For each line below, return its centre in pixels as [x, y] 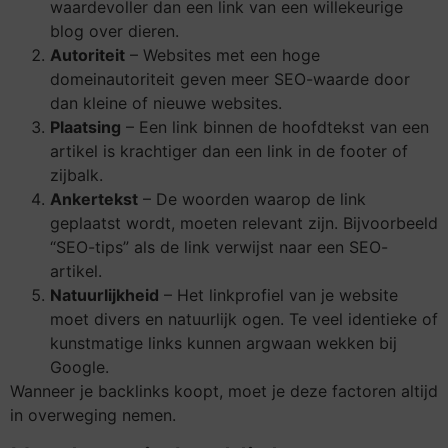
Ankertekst [94, 199]
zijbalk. [76, 175]
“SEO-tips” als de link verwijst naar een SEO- [219, 247]
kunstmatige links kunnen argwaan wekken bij [223, 343]
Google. [79, 367]
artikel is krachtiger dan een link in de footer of [229, 151]
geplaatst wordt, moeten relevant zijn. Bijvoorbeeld [244, 223]
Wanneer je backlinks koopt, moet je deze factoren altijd [224, 391]
